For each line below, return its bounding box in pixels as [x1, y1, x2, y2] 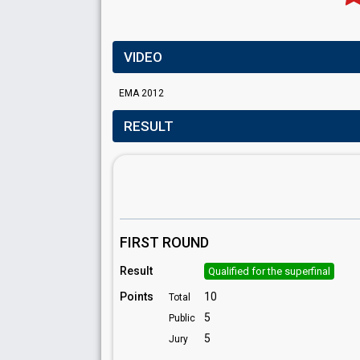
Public [169, 313, 195, 324]
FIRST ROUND [120, 234, 209, 251]
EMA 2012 [119, 88, 164, 99]
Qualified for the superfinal [208, 265, 330, 277]
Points [120, 290, 153, 303]
